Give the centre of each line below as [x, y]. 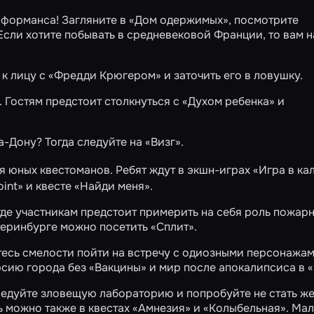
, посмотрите [264, 20]
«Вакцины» [118, 267]
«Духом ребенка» [228, 101]
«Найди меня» [112, 186]
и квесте [49, 186]
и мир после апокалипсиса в [227, 267]
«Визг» [163, 142]
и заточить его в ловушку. [232, 75]
